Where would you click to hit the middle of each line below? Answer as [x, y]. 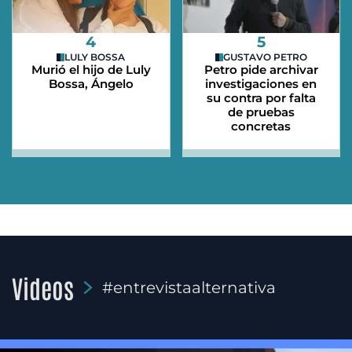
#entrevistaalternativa [189, 288]
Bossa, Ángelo [91, 84]
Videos [43, 288]
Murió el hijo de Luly [91, 70]
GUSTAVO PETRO [265, 57]
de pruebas [261, 112]
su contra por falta [261, 98]
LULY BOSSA [95, 57]
